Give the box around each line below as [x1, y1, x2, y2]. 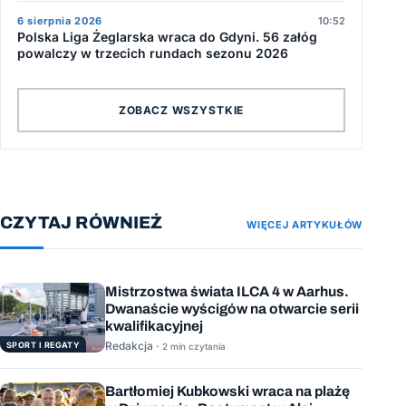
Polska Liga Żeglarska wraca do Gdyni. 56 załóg [17, 29, 317, 45]
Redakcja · [105, 338, 162, 353]
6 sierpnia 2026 [17, 14, 102, 28]
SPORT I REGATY [6, 340, 81, 351]
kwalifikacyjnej [105, 318, 203, 334]
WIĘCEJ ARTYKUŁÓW [246, 218, 362, 232]
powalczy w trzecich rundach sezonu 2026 [17, 45, 288, 62]
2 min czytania [162, 340, 226, 352]
